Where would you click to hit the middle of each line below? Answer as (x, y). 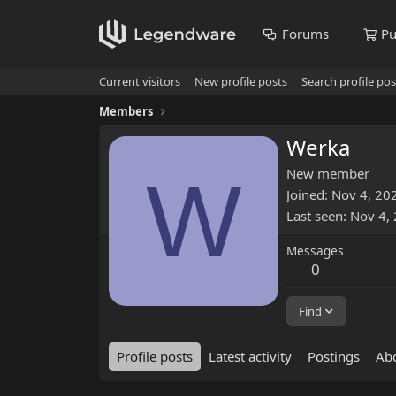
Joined (305, 195)
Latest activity (250, 357)
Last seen (315, 216)
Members (126, 111)
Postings (334, 357)
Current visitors (140, 81)
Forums (305, 34)
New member (328, 174)
